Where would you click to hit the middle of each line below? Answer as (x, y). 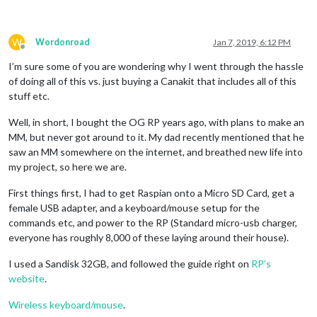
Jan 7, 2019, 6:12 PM (252, 42)
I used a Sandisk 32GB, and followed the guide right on (130, 263)
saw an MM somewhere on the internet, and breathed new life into (156, 151)
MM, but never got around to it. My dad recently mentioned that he (156, 137)
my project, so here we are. (68, 166)
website (27, 278)
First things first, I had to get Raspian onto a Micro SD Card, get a (151, 192)
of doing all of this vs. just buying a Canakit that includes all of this (152, 81)
